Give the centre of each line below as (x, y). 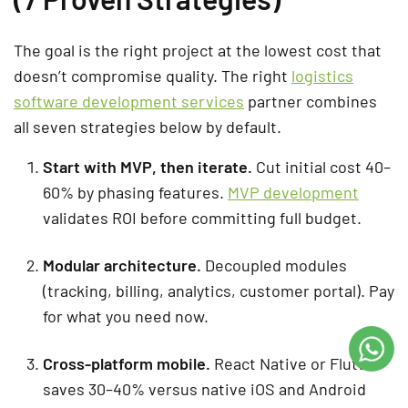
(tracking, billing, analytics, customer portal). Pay (219, 290)
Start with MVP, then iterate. (148, 166)
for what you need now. (126, 316)
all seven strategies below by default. (148, 126)
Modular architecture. (122, 265)
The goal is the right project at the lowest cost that (198, 50)
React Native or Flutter (295, 363)
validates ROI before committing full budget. (202, 217)
